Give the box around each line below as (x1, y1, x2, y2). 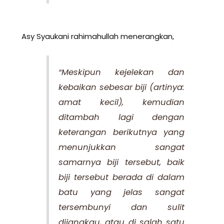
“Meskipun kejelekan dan (58, 66, 184, 78)
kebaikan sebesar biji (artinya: (58, 81, 184, 93)
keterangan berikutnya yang (58, 126, 184, 138)
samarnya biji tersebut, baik (58, 156, 184, 168)
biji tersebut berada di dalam (58, 171, 184, 183)
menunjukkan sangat (58, 141, 184, 153)
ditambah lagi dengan (58, 111, 184, 123)
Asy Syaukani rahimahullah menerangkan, (21, 30, 174, 41)
